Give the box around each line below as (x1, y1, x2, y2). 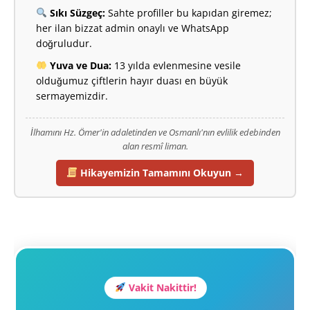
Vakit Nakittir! (125, 280, 197, 293)
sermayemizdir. (36, 89, 108, 102)
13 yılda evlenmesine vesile (111, 58, 241, 72)
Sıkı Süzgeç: (46, 6, 105, 19)
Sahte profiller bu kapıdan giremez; (104, 6, 272, 19)
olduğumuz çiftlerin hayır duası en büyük (36, 73, 228, 87)
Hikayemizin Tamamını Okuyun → (77, 165, 244, 179)
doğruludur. (36, 36, 92, 50)
